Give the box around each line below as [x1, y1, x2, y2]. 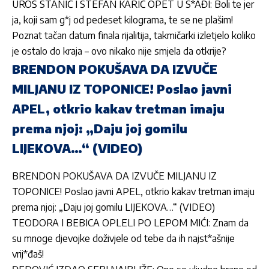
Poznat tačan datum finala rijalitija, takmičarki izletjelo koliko [12, 29, 256, 42]
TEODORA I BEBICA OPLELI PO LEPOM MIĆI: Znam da [12, 216, 249, 229]
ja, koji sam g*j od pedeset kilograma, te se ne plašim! [12, 14, 233, 26]
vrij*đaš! [12, 247, 44, 260]
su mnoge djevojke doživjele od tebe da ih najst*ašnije [12, 232, 235, 244]
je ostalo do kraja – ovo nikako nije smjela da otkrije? [12, 45, 226, 58]
